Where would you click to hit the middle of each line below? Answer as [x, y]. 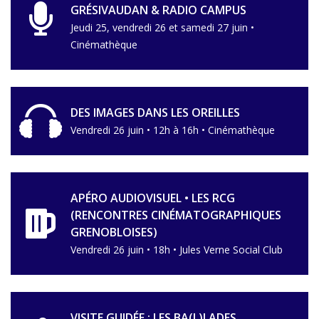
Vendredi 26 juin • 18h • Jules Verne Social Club [177, 250]
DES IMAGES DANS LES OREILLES [155, 113]
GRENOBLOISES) [114, 232]
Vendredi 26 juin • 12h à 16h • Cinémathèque [173, 130]
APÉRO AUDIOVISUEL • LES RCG [153, 198]
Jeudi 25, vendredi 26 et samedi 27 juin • [162, 27]
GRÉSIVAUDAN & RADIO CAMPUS [158, 10]
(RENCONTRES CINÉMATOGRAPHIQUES [176, 215]
